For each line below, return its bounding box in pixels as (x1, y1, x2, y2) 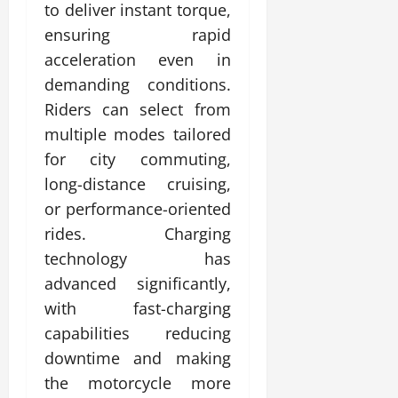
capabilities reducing (44, 322, 231, 344)
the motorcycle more (44, 371, 231, 394)
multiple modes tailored (44, 123, 231, 145)
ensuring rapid (44, 23, 231, 45)
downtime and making (44, 346, 231, 369)
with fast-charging (44, 297, 231, 319)
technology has (44, 247, 231, 269)
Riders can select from (44, 98, 231, 120)
